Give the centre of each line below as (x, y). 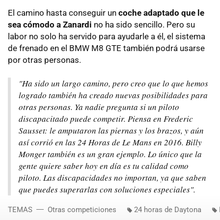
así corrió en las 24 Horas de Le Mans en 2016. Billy (110, 142)
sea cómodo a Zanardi (50, 24)
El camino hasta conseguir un (63, 13)
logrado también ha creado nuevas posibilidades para (113, 95)
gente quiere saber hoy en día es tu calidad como (104, 165)
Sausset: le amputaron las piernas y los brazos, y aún (111, 130)
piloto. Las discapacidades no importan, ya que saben (112, 177)
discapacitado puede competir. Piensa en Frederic (106, 118)
